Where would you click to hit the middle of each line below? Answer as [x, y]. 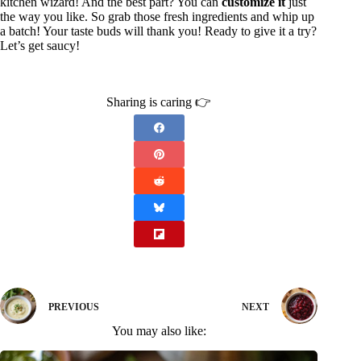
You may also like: [159, 331]
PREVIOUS [74, 307]
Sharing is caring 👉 [159, 102]
